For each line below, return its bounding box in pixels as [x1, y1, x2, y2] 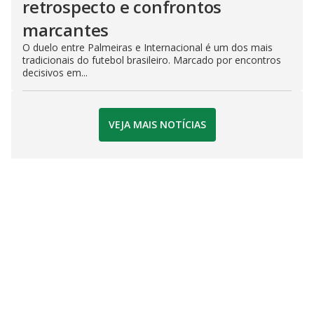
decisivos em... [22, 65, 88, 79]
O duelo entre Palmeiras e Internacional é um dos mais [22, 40, 273, 54]
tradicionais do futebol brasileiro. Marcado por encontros [22, 53, 281, 67]
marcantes [22, 18, 109, 41]
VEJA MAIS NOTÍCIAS [108, 118, 206, 132]
